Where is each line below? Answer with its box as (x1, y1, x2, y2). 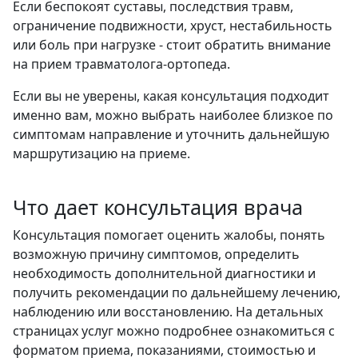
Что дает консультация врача (13, 193, 303, 221)
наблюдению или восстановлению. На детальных (13, 302, 323, 320)
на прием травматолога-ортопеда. (13, 54, 230, 73)
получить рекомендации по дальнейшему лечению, (13, 283, 340, 301)
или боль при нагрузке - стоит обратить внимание (13, 35, 331, 54)
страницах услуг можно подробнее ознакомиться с (13, 321, 335, 340)
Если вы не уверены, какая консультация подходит (13, 86, 329, 105)
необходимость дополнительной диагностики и (13, 264, 316, 282)
